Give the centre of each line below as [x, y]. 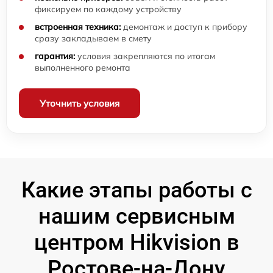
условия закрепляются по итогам [145, 56]
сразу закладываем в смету [93, 38]
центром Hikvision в [136, 242]
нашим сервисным [136, 216]
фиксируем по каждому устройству [108, 9]
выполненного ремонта [83, 67]
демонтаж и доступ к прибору [184, 27]
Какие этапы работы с [136, 190]
